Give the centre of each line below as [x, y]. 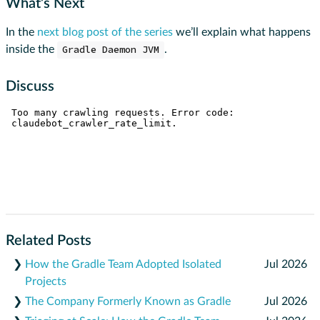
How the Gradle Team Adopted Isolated [123, 265]
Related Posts [49, 241]
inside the [31, 50]
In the [21, 32]
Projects [46, 282]
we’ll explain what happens [242, 32]
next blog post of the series [105, 32]
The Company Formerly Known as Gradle [128, 302]
